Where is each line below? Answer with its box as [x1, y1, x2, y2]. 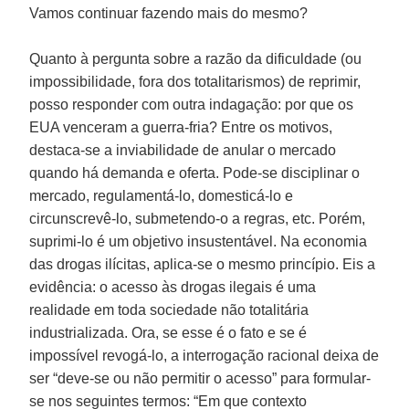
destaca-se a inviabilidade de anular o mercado [29, 142, 337, 158]
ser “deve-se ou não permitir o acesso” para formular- [29, 370, 372, 386]
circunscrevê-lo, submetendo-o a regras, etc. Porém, [29, 210, 366, 226]
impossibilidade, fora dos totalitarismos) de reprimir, [29, 73, 362, 89]
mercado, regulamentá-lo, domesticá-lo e [29, 187, 294, 204]
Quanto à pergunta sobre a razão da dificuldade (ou [29, 50, 362, 67]
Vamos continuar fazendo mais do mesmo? [29, 5, 309, 21]
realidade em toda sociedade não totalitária [29, 301, 309, 318]
